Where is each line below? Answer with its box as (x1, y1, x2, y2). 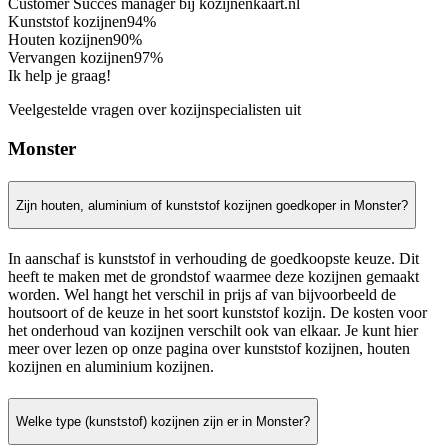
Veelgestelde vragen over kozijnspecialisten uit (8, 101, 301, 119)
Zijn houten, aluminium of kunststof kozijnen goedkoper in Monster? (16, 197, 408, 213)
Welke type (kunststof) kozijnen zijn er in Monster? (16, 413, 310, 429)
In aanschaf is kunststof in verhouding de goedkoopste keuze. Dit (8, 250, 419, 268)
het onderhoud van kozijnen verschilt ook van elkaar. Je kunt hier (8, 322, 418, 340)
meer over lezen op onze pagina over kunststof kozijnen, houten (8, 340, 410, 358)
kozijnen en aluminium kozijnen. (8, 358, 214, 376)
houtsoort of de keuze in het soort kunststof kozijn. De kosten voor (8, 304, 427, 322)
